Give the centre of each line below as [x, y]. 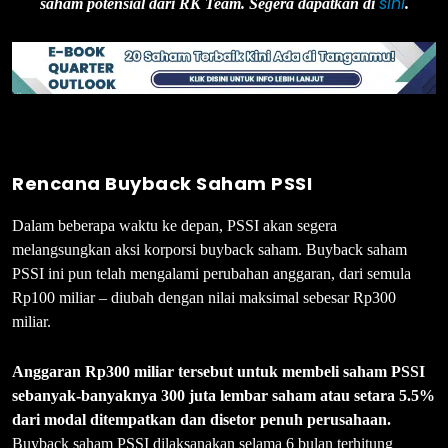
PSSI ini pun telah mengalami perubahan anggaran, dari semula [211, 274]
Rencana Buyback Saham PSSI [162, 184]
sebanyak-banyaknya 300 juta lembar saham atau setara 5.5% [223, 396]
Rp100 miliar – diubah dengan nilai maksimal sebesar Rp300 [204, 298]
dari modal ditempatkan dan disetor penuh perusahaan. [201, 420]
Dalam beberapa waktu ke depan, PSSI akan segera [174, 226]
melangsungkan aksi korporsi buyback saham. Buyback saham [209, 250]
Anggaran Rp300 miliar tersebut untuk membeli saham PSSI [218, 372]
